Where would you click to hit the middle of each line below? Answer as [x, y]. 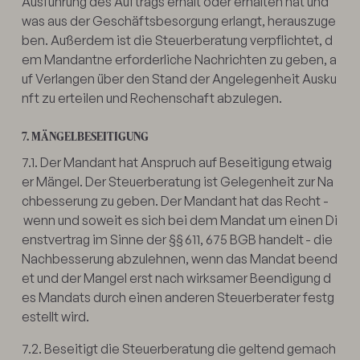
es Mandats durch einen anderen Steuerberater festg [178, 297]
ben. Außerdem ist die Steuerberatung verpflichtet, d [177, 40]
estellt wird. [57, 316]
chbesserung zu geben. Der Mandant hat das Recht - [175, 200]
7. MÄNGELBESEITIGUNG [85, 136]
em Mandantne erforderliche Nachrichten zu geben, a [179, 59]
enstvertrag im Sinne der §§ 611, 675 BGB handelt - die [177, 239]
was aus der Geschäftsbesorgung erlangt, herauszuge [178, 20]
